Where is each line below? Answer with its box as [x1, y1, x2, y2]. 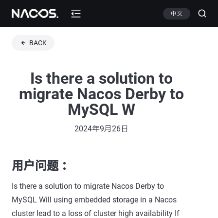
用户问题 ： [12, 159, 73, 173]
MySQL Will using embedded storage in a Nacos [12, 195, 177, 204]
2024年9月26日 [74, 124, 128, 133]
